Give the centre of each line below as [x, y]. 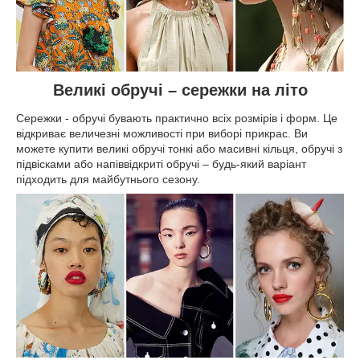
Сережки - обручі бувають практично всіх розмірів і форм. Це [177, 119]
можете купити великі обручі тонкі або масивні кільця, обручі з [179, 149]
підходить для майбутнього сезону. [108, 180]
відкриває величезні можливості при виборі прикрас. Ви [162, 134]
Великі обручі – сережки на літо [180, 90]
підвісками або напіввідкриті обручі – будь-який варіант [161, 164]
